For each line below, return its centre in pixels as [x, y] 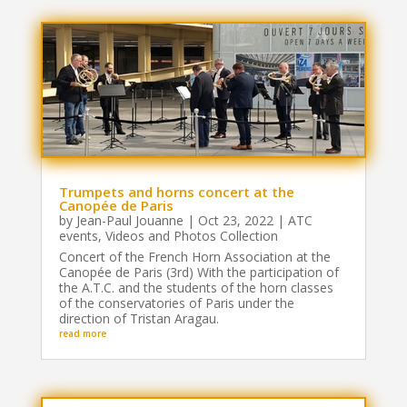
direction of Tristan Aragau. [139, 319]
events [78, 236]
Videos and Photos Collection [191, 236]
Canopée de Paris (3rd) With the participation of [199, 273]
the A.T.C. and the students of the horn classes [196, 288]
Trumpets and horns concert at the [176, 192]
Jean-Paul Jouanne [129, 221]
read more [82, 334]
